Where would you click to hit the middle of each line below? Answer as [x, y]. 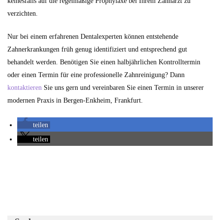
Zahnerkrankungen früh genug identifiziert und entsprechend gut [97, 49]
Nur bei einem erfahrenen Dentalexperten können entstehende [93, 37]
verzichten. [23, 14]
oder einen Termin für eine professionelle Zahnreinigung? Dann [96, 75]
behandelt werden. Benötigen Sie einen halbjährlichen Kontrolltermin [104, 62]
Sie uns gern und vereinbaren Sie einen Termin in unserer [123, 88]
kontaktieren [25, 88]
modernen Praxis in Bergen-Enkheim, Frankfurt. [75, 100]
